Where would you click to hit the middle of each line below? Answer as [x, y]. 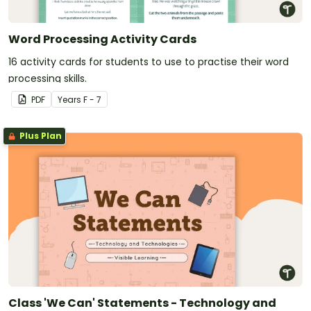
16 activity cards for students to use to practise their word [149, 62]
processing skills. [48, 79]
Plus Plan [40, 136]
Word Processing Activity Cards [102, 40]
